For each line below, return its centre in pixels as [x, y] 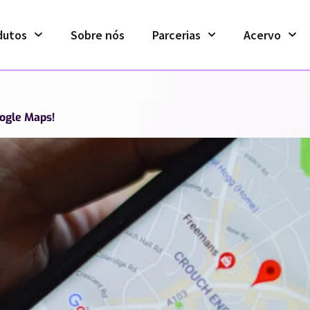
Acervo [263, 35]
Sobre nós [97, 35]
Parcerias [176, 35]
